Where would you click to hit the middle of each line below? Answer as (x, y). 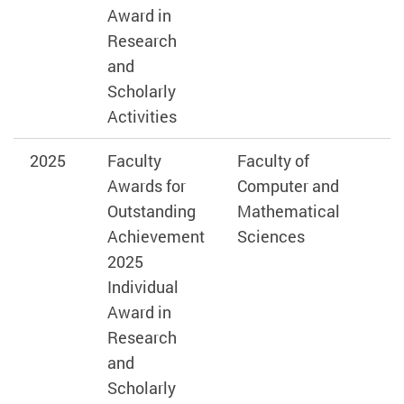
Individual (142, 287)
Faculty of (273, 161)
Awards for (146, 186)
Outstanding (151, 211)
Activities (142, 117)
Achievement (156, 237)
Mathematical (288, 211)
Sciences (271, 237)
